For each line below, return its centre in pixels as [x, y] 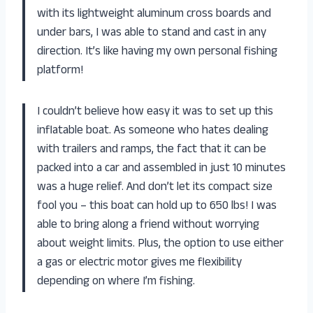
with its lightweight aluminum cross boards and [154, 15]
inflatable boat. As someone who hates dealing [153, 132]
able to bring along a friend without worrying [148, 226]
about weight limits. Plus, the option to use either [160, 245]
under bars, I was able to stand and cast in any [152, 34]
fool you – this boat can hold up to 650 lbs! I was [157, 207]
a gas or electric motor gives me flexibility [139, 264]
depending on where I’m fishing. [116, 283]
